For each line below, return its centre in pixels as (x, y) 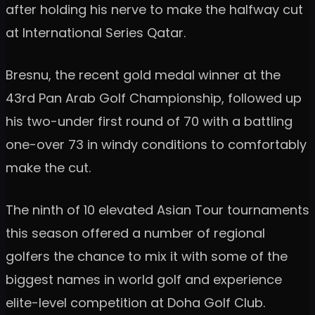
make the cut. (48, 167)
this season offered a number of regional (135, 233)
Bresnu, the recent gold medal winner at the (143, 75)
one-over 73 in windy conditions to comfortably (156, 144)
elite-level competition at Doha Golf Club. (135, 302)
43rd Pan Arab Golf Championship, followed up (154, 98)
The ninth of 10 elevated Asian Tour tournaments (157, 210)
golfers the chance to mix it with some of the (147, 256)
